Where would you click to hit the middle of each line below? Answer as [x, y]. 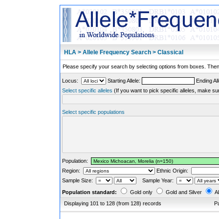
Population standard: [89, 192]
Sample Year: [156, 180]
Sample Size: [79, 180]
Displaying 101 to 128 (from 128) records [113, 203]
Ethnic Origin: [173, 171]
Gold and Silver [184, 192]
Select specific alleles [87, 90]
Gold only [141, 192]
